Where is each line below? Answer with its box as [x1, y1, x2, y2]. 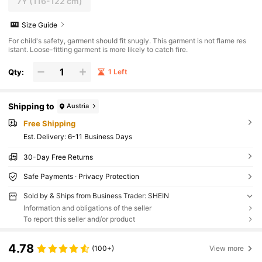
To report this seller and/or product [23, 214, 135, 223]
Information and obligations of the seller [23, 203, 151, 212]
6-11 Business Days [67, 132, 132, 141]
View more [209, 243, 244, 253]
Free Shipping [23, 118, 75, 128]
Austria [67, 102, 89, 111]
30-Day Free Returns [23, 152, 93, 161]
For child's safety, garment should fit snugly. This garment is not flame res [8, 36, 247, 46]
